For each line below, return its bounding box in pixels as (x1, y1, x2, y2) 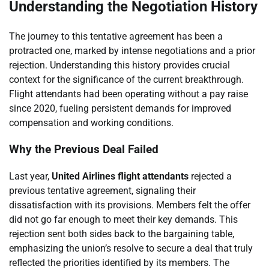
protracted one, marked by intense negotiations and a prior (9, 44, 255, 56)
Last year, (9, 171, 52, 183)
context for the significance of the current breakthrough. (9, 73, 244, 85)
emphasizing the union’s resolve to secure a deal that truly (9, 243, 253, 255)
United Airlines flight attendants (52, 171, 189, 183)
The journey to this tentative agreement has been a (9, 30, 223, 42)
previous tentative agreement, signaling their (9, 185, 196, 197)
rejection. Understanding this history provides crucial (9, 59, 230, 71)
